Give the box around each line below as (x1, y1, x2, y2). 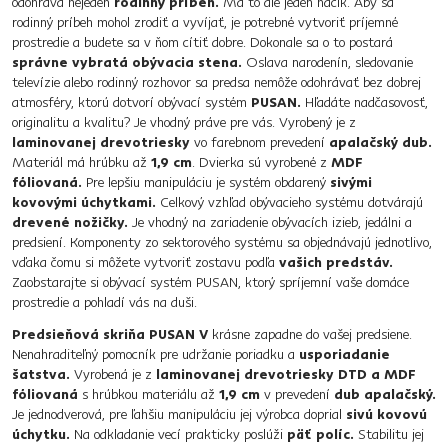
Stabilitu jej (354, 425, 424, 443)
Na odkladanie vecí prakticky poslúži (70, 425, 287, 443)
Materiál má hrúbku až (12, 153, 147, 171)
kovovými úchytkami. (12, 193, 156, 211)
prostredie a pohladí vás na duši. (12, 293, 197, 311)
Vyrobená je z (70, 365, 156, 383)
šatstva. (12, 365, 70, 383)
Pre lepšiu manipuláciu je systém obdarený (82, 173, 330, 191)
